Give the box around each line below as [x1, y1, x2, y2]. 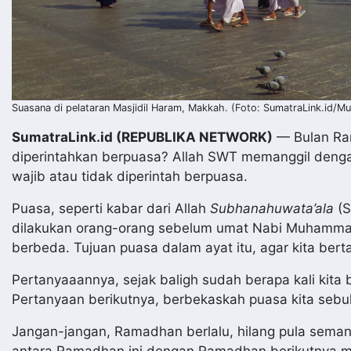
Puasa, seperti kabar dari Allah [12, 201, 210, 216]
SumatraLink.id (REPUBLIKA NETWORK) [12, 129, 273, 145]
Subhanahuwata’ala [210, 201, 334, 216]
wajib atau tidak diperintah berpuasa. [12, 168, 248, 184]
